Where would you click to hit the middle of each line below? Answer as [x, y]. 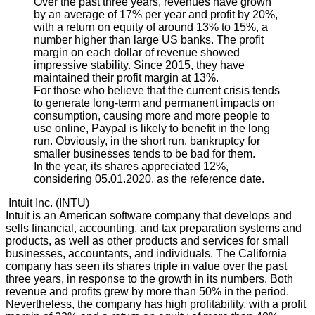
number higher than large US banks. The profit [149, 40]
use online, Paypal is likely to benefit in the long [152, 129]
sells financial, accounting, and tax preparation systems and [154, 229]
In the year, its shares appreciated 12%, [131, 167]
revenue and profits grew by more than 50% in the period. [147, 292]
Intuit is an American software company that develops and [149, 216]
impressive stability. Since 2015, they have [139, 65]
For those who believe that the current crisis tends [157, 91]
